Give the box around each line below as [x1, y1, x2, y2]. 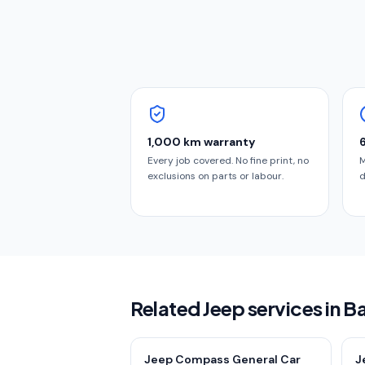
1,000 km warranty [147, 134, 255, 149]
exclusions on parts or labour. [147, 169, 284, 182]
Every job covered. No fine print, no [147, 154, 309, 167]
